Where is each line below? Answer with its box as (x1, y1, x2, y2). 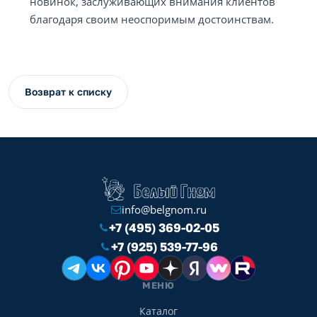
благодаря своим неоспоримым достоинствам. (30, 12, 274, 26)
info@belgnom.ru (122, 202, 207, 217)
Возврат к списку (25, 86, 112, 98)
